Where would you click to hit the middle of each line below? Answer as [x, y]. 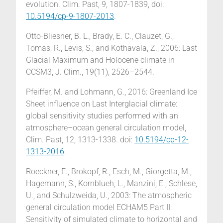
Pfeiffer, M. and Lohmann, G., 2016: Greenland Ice [111, 92]
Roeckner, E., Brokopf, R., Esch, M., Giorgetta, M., [109, 172]
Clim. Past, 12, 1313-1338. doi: [80, 140]
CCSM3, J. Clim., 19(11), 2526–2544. [90, 72]
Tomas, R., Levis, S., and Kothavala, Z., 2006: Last [111, 48]
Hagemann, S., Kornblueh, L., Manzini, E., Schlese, [111, 184]
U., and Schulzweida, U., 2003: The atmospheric [109, 196]
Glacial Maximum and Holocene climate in [100, 60]
